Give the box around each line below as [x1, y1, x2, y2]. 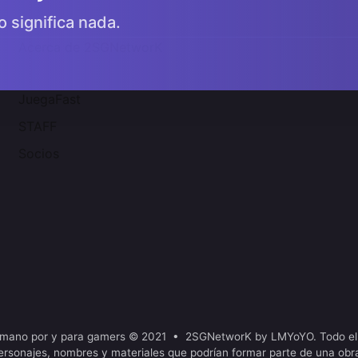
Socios [18, 145, 60, 161]
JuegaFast [18, 91, 82, 108]
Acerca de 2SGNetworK [18, 39, 163, 56]
